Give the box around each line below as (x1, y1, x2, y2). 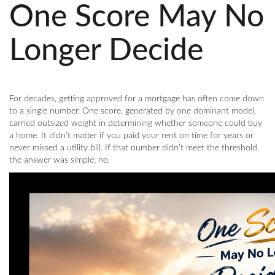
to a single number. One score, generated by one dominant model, (9, 107, 256, 115)
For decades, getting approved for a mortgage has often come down (9, 95, 264, 103)
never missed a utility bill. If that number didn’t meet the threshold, (9, 144, 259, 152)
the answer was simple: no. (9, 156, 110, 165)
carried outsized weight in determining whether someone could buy (9, 119, 262, 128)
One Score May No (9, 2, 264, 33)
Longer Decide (9, 36, 203, 66)
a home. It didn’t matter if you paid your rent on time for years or (9, 131, 254, 140)
